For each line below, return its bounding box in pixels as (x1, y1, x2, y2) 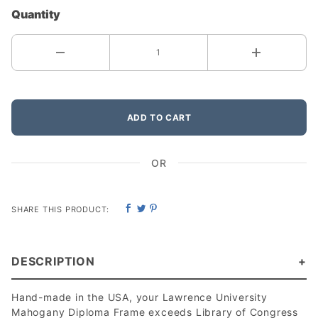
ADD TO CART (126, 112, 192, 123)
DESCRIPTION (11, 254, 95, 268)
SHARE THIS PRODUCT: (11, 204, 112, 214)
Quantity (11, 7, 60, 21)
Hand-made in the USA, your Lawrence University (11, 291, 268, 303)
